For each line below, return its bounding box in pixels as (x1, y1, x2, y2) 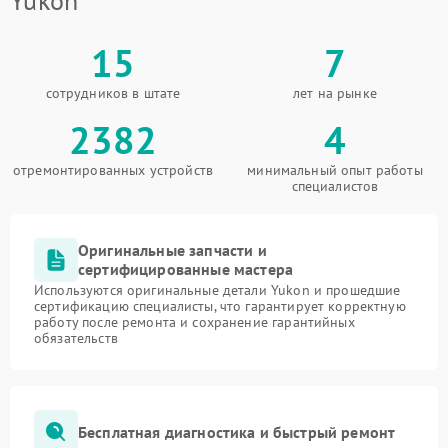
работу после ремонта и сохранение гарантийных (34, 313, 355, 331)
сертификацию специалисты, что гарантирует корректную (34, 297, 406, 315)
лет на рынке (293, 84, 377, 102)
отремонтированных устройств (12, 161, 214, 179)
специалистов (291, 177, 379, 195)
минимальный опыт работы (247, 161, 423, 179)
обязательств (34, 329, 118, 347)
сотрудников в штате (45, 84, 181, 102)
